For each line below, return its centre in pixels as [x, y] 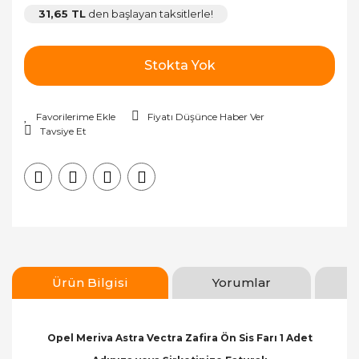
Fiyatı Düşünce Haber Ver [206, 117]
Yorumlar [242, 282]
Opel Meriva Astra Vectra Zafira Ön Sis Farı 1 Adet [179, 338]
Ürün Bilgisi [90, 282]
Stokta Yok [179, 65]
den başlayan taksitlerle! [149, 14]
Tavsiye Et [63, 131]
